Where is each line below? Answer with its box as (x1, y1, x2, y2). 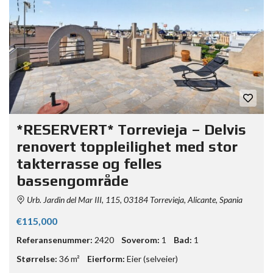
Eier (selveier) (127, 253, 178, 264)
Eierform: (87, 253, 125, 264)
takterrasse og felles (16, 155, 162, 172)
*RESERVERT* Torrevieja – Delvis (16, 121, 246, 138)
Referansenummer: (16, 235, 93, 246)
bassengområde (16, 172, 129, 190)
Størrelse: (16, 253, 57, 264)
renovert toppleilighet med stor (16, 138, 238, 155)
